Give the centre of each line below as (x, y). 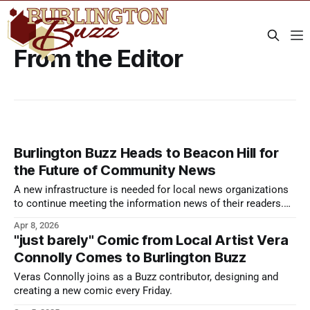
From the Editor (99, 58)
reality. (29, 232)
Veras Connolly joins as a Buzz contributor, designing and (146, 277)
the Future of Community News (115, 171)
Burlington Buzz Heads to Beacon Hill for (146, 153)
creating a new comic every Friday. (93, 291)
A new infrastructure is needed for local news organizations (151, 190)
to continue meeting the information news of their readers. (149, 204)
